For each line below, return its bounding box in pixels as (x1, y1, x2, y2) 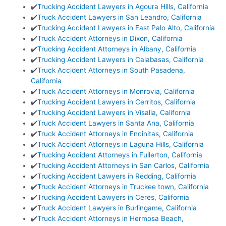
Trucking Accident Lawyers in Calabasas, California (37, 55, 204, 64)
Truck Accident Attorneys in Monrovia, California (37, 87, 195, 96)
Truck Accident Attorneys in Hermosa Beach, (37, 214, 184, 223)
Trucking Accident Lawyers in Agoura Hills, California (37, 3, 209, 11)
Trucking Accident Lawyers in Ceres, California (37, 193, 190, 202)
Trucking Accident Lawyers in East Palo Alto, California (37, 24, 215, 32)
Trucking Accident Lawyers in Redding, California (37, 172, 197, 181)
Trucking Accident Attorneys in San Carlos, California (37, 161, 210, 170)
